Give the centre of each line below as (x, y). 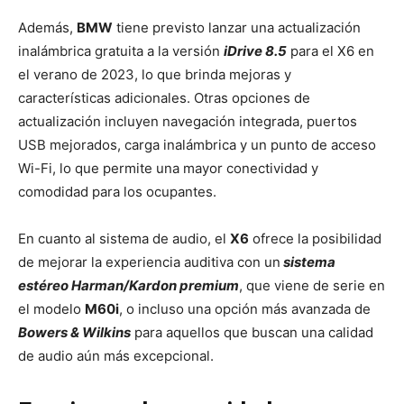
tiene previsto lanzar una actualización (237, 28)
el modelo (51, 309)
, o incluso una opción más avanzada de (245, 309)
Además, (47, 28)
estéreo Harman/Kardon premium (129, 286)
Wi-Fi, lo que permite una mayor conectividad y (168, 169)
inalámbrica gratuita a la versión (121, 51)
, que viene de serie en (312, 286)
